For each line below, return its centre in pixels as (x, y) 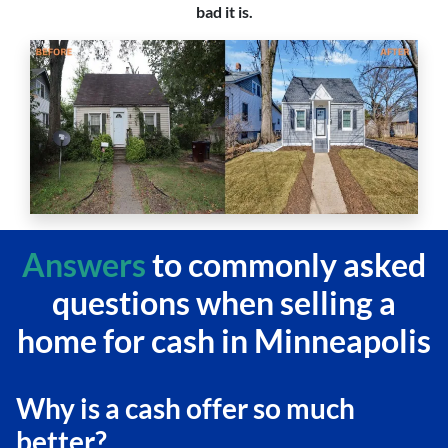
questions (121, 303)
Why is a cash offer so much (185, 408)
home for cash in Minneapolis (224, 341)
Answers (87, 265)
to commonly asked (289, 265)
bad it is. (224, 12)
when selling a (293, 303)
